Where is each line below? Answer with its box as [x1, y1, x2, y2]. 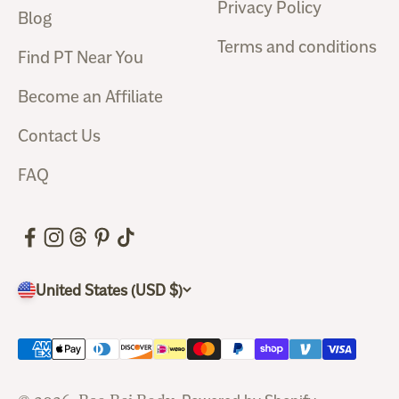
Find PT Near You [18, 45, 143, 69]
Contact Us [18, 124, 101, 147]
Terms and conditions [217, 35, 377, 58]
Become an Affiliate [18, 85, 163, 108]
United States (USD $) [169, 280, 183, 300]
